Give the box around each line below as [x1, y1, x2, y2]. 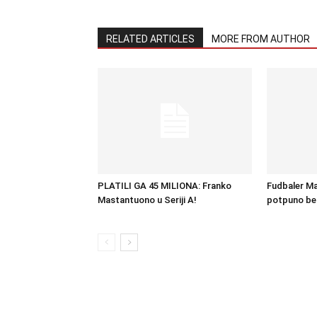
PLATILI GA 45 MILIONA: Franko [98, 180, 231, 191]
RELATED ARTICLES [106, 33, 195, 45]
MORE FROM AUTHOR [212, 33, 310, 45]
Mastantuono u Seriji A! [98, 195, 197, 205]
